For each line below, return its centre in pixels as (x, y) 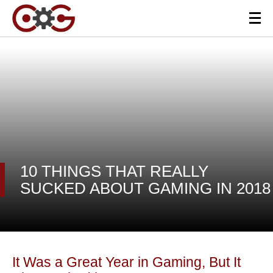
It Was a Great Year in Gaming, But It (126, 262)
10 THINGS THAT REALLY (114, 171)
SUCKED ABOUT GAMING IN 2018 (145, 188)
